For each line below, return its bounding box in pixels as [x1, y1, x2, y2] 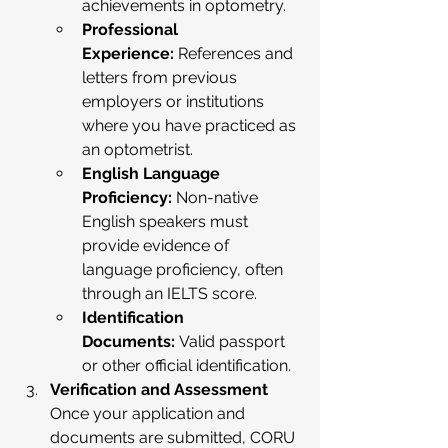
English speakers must [82, 212, 252, 231]
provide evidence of [82, 236, 233, 255]
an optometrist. [82, 140, 193, 159]
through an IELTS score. [82, 284, 257, 303]
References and [174, 44, 297, 63]
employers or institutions [82, 92, 268, 111]
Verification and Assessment [50, 380, 268, 399]
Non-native [172, 188, 262, 207]
